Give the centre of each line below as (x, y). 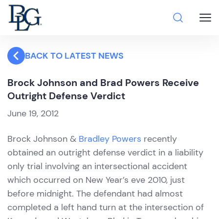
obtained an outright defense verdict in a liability (105, 153)
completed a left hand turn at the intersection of (106, 207)
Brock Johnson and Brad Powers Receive (103, 83)
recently (159, 139)
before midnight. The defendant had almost (95, 194)
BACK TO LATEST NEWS (74, 56)
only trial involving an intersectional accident (97, 166)
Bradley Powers (110, 139)
